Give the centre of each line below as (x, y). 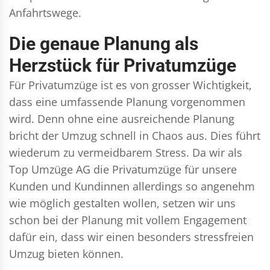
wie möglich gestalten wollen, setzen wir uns (122, 203)
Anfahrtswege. (45, 12)
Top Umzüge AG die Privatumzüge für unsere (123, 169)
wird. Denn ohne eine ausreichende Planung (122, 118)
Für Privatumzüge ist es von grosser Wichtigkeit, (130, 85)
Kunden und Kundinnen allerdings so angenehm (132, 186)
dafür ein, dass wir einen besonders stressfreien (131, 237)
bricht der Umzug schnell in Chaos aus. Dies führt (135, 135)
